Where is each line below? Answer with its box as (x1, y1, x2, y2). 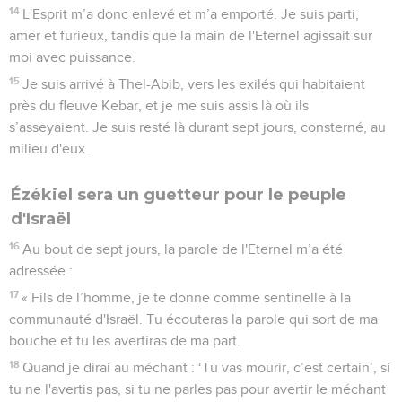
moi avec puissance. (9, 49, 135, 65)
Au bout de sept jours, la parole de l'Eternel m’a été (22, 241, 344, 257)
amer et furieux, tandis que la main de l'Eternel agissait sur (9, 28, 372, 43)
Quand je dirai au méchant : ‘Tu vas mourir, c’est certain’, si (22, 360, 391, 375)
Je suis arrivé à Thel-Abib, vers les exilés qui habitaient (22, 76, 366, 92)
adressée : (9, 263, 73, 278)
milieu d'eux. (9, 141, 89, 156)
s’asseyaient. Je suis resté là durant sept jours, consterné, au (9, 119, 386, 135)
